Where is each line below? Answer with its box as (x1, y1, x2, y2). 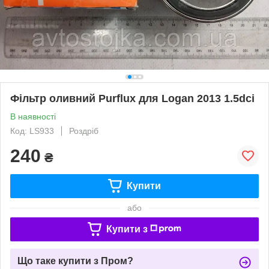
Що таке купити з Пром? (17, 255, 133, 266)
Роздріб (69, 125, 98, 136)
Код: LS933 (10, 125, 54, 136)
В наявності (10, 111, 56, 121)
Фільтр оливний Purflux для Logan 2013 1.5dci (10, 92, 255, 104)
